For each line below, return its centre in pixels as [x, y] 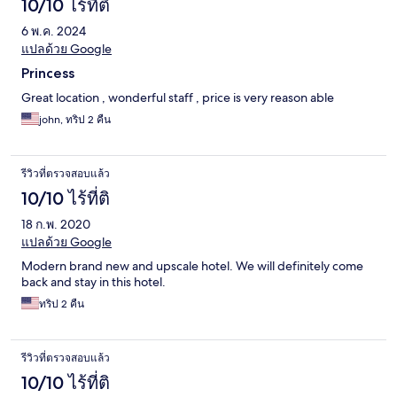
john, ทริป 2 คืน [75, 119]
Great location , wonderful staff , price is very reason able [178, 97]
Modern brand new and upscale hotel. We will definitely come [192, 265]
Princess [48, 73]
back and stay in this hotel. [93, 281]
